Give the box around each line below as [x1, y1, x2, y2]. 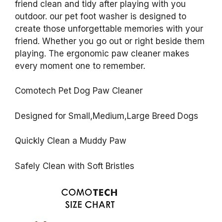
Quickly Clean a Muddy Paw [15, 136, 126, 146]
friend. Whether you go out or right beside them [15, 36, 205, 46]
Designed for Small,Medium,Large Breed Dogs [15, 111, 198, 121]
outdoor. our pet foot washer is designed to [15, 11, 186, 21]
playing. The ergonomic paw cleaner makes [15, 48, 189, 58]
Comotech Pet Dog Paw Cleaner [15, 86, 143, 96]
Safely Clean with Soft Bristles [15, 161, 134, 171]
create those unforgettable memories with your [15, 23, 203, 34]
